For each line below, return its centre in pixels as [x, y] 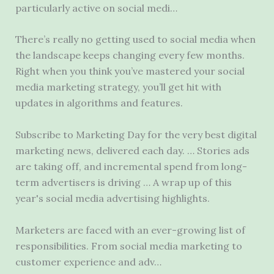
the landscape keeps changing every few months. [130, 55]
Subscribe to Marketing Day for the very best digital [136, 134]
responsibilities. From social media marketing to [128, 246]
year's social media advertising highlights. [112, 198]
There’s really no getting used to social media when [135, 39]
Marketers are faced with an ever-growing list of [130, 230]
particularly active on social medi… [96, 8]
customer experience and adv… [88, 261]
